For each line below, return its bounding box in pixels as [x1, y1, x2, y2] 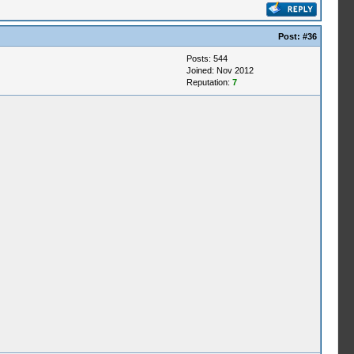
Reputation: [186, 77, 232, 87]
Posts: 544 [186, 54, 228, 63]
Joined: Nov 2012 [186, 66, 254, 75]
